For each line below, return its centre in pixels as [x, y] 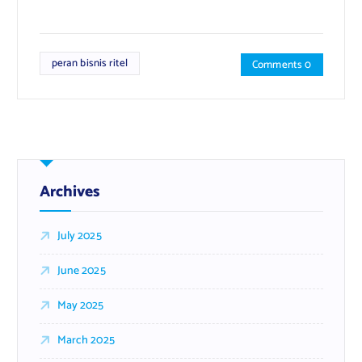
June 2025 [81, 271]
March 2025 [86, 340]
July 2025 [79, 236]
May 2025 [80, 305]
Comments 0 [282, 65]
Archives [69, 192]
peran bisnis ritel [90, 63]
